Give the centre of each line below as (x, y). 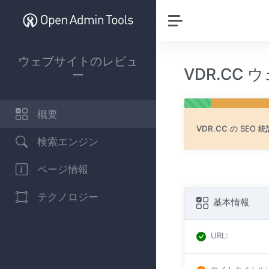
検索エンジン (68, 141)
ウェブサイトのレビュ (78, 61)
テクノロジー (68, 197)
